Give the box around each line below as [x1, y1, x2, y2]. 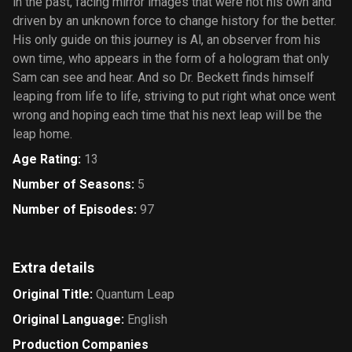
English [127, 312, 167, 327]
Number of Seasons [13, 177, 131, 192]
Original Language [13, 312, 121, 327]
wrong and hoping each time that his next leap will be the [13, 108, 322, 123]
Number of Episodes [13, 202, 134, 217]
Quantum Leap [96, 287, 174, 302]
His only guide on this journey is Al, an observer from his [13, 32, 321, 47]
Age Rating [13, 152, 78, 167]
